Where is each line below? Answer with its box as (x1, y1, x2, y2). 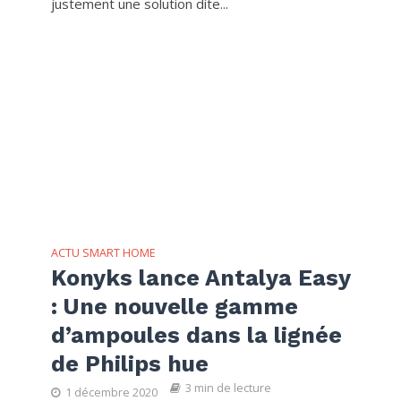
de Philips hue (50, 350, 209, 377)
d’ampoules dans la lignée (50, 321, 342, 348)
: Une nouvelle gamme (50, 293, 298, 320)
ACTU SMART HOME (50, 244, 156, 260)
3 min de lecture (184, 380, 271, 396)
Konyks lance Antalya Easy (50, 264, 350, 291)
